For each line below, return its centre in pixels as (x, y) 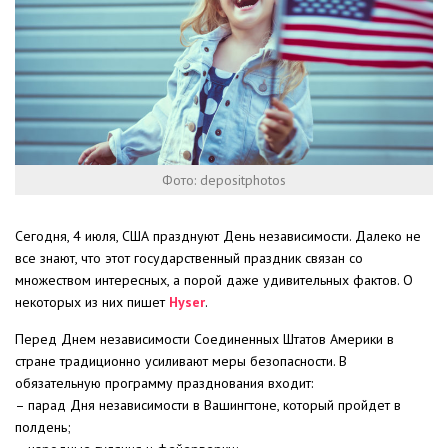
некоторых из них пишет (92, 301)
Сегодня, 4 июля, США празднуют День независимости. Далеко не (218, 235)
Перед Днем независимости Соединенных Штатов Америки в (204, 338)
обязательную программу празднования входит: (164, 382)
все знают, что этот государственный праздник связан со (189, 257)
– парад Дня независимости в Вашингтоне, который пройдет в (208, 404)
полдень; (43, 426)
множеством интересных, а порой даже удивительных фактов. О (214, 279)
